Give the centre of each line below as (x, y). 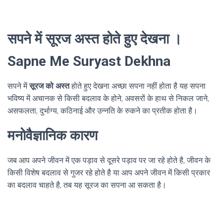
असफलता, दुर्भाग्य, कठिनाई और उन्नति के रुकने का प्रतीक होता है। (103, 111)
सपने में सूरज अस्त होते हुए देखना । (95, 39)
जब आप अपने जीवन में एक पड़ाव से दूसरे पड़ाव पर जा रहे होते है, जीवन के (109, 161)
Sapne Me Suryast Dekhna (89, 61)
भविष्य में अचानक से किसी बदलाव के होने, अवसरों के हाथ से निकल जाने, (108, 99)
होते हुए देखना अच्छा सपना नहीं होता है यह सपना (138, 86)
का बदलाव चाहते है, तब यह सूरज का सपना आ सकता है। (87, 185)
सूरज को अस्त (49, 86)
